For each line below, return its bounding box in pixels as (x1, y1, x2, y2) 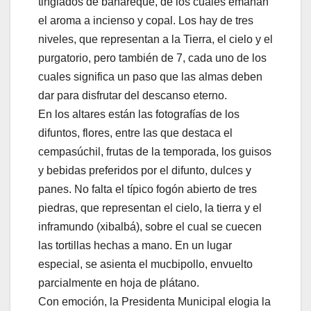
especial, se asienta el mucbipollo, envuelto (38, 258, 253, 271)
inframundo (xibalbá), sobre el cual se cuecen (38, 221, 262, 233)
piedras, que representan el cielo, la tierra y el (38, 202, 262, 215)
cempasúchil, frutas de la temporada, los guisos (38, 146, 271, 158)
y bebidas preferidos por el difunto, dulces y (38, 165, 251, 177)
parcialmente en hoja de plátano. (38, 277, 199, 289)
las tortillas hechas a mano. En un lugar (38, 239, 232, 252)
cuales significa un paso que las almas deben (38, 71, 262, 83)
